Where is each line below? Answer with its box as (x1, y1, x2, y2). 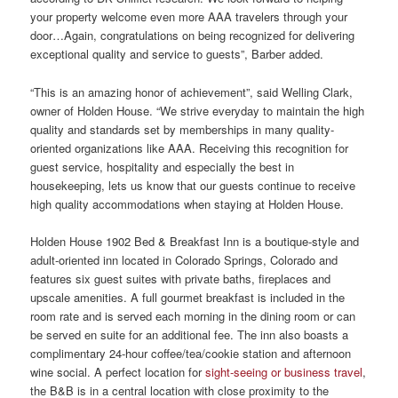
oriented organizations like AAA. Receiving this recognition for (30, 139, 349, 156)
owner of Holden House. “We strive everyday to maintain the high (30, 101, 365, 119)
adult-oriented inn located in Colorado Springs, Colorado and (30, 251, 338, 268)
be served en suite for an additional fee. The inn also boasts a (30, 325, 349, 343)
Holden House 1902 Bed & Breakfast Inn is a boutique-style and (30, 232, 360, 250)
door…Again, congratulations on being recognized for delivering (30, 27, 355, 44)
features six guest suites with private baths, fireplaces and (30, 269, 331, 287)
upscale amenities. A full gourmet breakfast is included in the (30, 288, 346, 306)
